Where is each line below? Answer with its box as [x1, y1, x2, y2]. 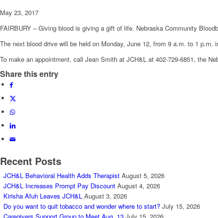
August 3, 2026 [84, 191, 127, 201]
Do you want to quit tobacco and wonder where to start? [3, 201, 160, 211]
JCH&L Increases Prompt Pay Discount [3, 181, 115, 191]
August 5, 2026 [122, 171, 164, 181]
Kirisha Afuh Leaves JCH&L [3, 191, 82, 201]
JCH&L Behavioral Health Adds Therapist [3, 171, 120, 181]
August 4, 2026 [117, 181, 160, 191]
